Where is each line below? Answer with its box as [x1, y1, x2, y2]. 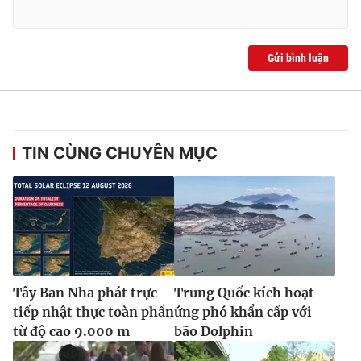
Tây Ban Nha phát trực [13, 284, 157, 301]
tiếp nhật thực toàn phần [13, 303, 174, 320]
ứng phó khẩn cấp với [174, 303, 312, 320]
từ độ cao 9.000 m [13, 322, 130, 339]
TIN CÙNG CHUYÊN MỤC [22, 143, 218, 163]
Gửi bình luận [268, 51, 329, 64]
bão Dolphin [174, 322, 253, 339]
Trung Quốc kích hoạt [174, 284, 314, 301]
